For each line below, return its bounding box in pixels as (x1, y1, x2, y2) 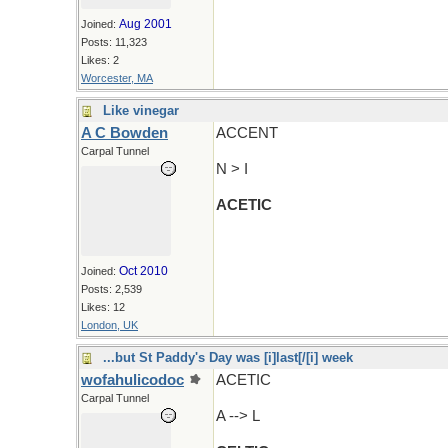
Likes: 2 (81, 54, 119, 66)
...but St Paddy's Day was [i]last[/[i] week (103, 350, 353, 365)
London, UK (81, 319, 138, 331)
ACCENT (216, 125, 278, 141)
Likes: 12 (81, 301, 125, 313)
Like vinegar (103, 103, 179, 118)
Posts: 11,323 (81, 36, 147, 48)
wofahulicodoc (81, 372, 184, 388)
